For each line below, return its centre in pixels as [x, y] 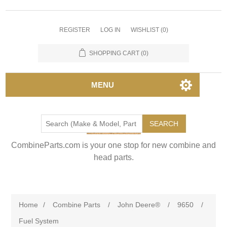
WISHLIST [145, 30]
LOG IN [110, 30]
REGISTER [74, 30]
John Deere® [139, 205]
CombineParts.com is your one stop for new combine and [113, 145]
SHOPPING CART [114, 53]
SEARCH [164, 124]
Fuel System [39, 221]
